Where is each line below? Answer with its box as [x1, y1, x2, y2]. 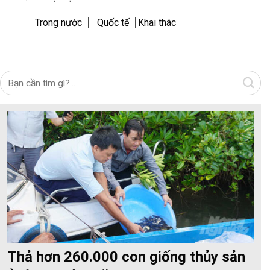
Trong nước [35, 17, 82, 29]
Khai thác [138, 17, 176, 29]
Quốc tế [97, 17, 129, 29]
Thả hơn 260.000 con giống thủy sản [7, 248, 245, 265]
